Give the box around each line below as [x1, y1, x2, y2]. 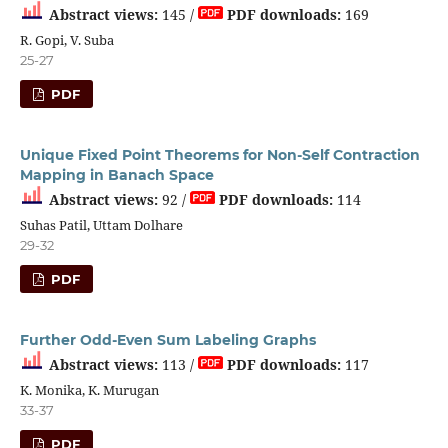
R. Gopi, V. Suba [19, 30, 114, 49]
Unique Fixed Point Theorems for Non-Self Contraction [19, 145, 420, 164]
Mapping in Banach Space [19, 165, 214, 184]
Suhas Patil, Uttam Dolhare [19, 215, 183, 234]
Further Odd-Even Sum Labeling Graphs [19, 330, 316, 349]
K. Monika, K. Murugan [19, 380, 159, 399]
